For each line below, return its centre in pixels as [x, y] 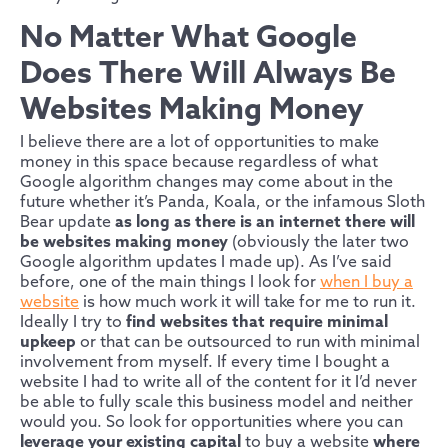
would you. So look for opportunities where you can [211, 423]
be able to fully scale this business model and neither [216, 403]
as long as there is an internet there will [265, 223]
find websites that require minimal [257, 323]
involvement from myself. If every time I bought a [205, 363]
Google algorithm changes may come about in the [206, 183]
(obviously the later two [318, 243]
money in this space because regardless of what [199, 163]
